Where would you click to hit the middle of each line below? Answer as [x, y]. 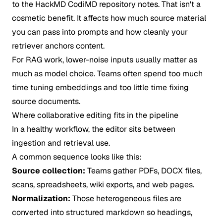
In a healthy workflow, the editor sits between [94, 129]
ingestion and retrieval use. [61, 143]
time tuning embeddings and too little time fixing [100, 87]
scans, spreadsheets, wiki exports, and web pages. [103, 185]
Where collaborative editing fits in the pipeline [95, 115]
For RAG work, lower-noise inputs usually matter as [105, 60]
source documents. [46, 101]
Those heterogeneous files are [126, 198]
